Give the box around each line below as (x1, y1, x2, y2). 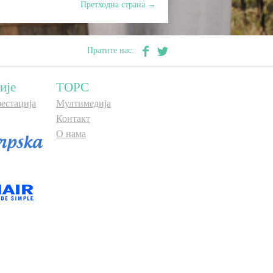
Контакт (56, 113, 90, 124)
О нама (56, 129, 86, 139)
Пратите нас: (87, 46, 136, 55)
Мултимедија (56, 98, 111, 108)
